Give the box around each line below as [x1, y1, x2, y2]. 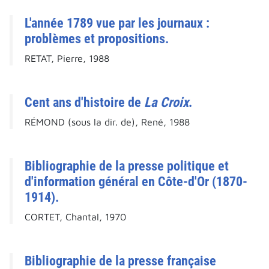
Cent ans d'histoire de [25, 94, 144, 110]
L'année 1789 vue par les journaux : [25, 15, 210, 31]
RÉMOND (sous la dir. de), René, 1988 [25, 116, 190, 128]
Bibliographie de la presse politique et [25, 158, 229, 174]
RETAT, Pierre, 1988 [25, 53, 109, 64]
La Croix [144, 94, 189, 110]
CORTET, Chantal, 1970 [25, 211, 126, 223]
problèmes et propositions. [25, 31, 169, 47]
